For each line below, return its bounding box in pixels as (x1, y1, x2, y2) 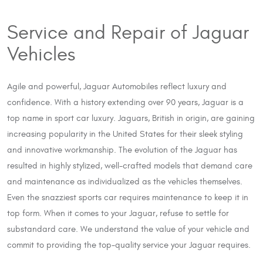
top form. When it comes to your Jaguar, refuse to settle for (7, 208, 229, 218)
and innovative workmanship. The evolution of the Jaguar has (7, 144, 237, 155)
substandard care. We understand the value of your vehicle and (7, 224, 249, 234)
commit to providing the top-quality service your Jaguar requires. (7, 240, 251, 250)
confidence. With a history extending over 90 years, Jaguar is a (7, 97, 244, 107)
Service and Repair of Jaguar (7, 21, 249, 45)
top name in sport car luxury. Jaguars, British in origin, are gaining (7, 113, 255, 123)
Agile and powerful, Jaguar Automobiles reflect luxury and (7, 81, 227, 92)
